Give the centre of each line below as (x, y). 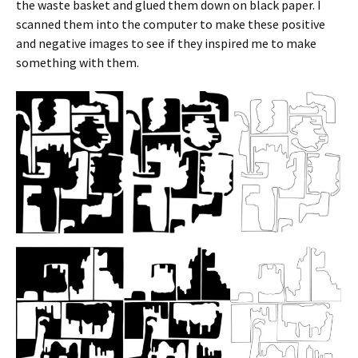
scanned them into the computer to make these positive (171, 24)
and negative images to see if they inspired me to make (166, 43)
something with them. (78, 62)
